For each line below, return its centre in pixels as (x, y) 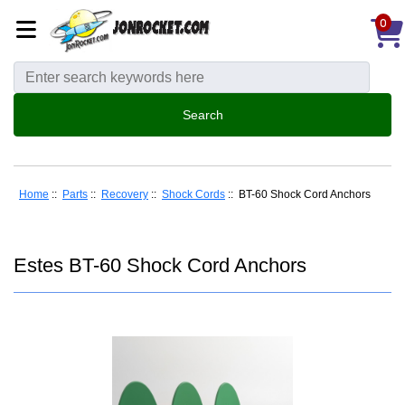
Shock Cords (193, 195)
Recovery (125, 195)
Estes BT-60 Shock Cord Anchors (160, 265)
